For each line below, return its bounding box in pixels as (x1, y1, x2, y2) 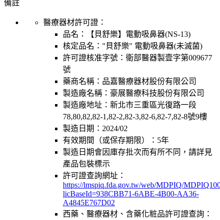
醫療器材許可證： (43, 18, 106, 27)
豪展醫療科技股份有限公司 (110, 88, 204, 97)
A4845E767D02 (63, 198, 115, 207)
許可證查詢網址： (63, 171, 126, 180)
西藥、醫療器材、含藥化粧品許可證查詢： (63, 209, 212, 218)
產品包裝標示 (63, 159, 110, 168)
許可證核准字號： (63, 53, 126, 62)
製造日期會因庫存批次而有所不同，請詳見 (63, 147, 212, 156)
